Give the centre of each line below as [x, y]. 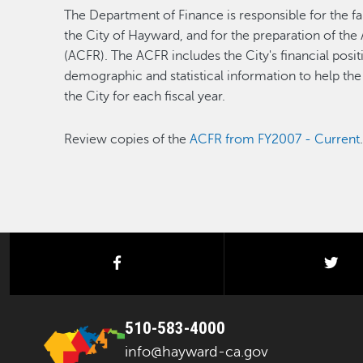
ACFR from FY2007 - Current [275, 139]
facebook [152, 263]
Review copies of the [127, 139]
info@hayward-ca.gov [196, 352]
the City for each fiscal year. [145, 96]
